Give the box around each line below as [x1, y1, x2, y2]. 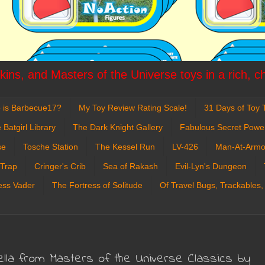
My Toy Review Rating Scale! [79, 103, 187, 113]
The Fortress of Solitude [52, 180, 143, 190]
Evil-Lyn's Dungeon [175, 161, 247, 171]
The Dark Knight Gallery [73, 122, 163, 132]
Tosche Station [23, 141, 78, 151]
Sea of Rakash [103, 161, 158, 171]
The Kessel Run [95, 141, 155, 151]
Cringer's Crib [34, 161, 86, 171]
